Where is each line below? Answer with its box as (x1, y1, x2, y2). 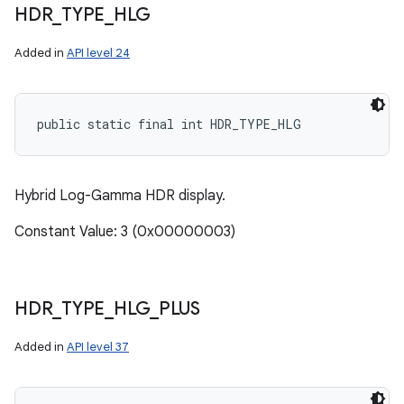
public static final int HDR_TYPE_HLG (37, 115, 301, 133)
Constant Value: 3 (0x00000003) (14, 223, 235, 241)
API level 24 (67, 45, 130, 60)
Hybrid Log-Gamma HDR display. (14, 187, 225, 205)
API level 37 (67, 339, 129, 354)
